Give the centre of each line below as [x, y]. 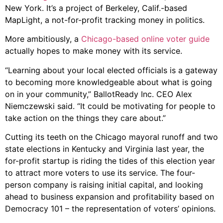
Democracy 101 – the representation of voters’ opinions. [110, 209]
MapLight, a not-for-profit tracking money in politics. [105, 20]
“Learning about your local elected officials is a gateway [111, 70]
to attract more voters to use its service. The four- [100, 173]
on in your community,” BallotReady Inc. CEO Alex [99, 94]
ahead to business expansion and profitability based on [110, 197]
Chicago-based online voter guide [145, 39]
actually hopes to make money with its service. [94, 51]
